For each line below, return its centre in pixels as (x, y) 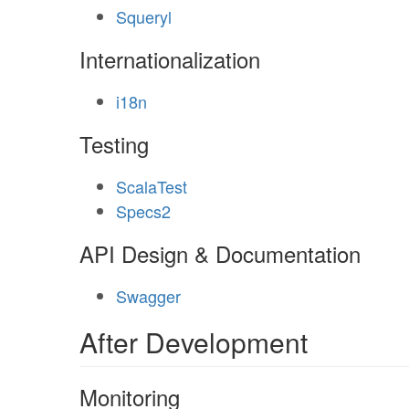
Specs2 (143, 211)
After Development (194, 342)
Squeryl (144, 16)
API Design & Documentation (220, 253)
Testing (114, 144)
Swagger (148, 296)
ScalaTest (152, 186)
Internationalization (170, 59)
